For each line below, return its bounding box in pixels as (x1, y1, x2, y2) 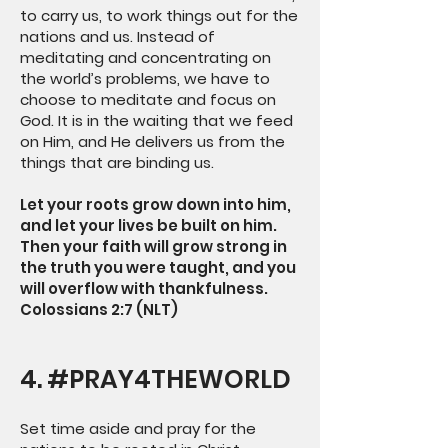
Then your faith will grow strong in (20, 236, 287, 257)
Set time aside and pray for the (20, 418, 256, 439)
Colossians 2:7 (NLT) (20, 299, 178, 320)
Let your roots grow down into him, (20, 194, 291, 215)
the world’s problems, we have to (20, 68, 270, 89)
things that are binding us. (20, 152, 214, 173)
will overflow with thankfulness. (20, 278, 268, 299)
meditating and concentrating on (20, 47, 271, 68)
